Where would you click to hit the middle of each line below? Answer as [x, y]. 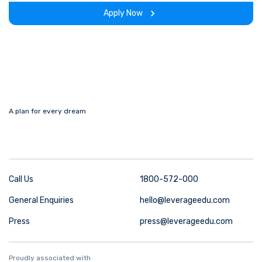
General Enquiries [41, 201]
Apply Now [123, 13]
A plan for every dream [47, 111]
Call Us [21, 180]
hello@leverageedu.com [185, 201]
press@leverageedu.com [186, 222]
